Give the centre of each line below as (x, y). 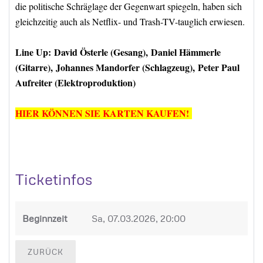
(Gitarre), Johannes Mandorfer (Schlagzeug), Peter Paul (127, 67)
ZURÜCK (45, 252)
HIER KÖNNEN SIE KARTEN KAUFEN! (104, 113)
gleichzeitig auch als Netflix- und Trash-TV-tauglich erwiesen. (130, 21)
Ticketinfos (54, 179)
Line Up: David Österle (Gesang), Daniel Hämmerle (118, 52)
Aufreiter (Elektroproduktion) (75, 82)
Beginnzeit (45, 218)
